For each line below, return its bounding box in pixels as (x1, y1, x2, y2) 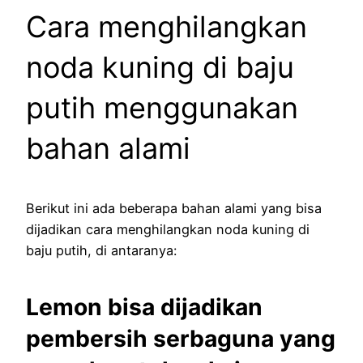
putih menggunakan (26, 90, 298, 126)
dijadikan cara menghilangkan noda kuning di (26, 221, 310, 238)
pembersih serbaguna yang (26, 324, 335, 352)
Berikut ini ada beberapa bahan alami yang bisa (26, 200, 322, 217)
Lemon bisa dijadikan (26, 293, 263, 321)
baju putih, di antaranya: (26, 242, 177, 259)
